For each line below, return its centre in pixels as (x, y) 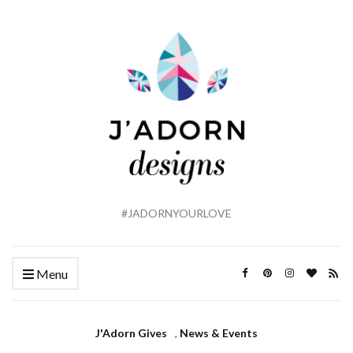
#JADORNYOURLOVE (176, 214)
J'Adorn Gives (131, 333)
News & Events (219, 333)
